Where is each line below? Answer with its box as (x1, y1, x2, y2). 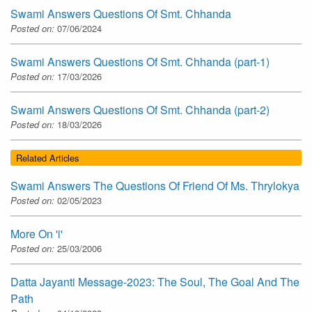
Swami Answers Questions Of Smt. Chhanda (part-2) (10, 101, 270, 118)
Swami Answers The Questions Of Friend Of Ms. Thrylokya (10, 178, 299, 194)
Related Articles (16, 150, 79, 164)
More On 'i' (10, 226, 63, 242)
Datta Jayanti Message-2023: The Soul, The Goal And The (10, 274, 299, 290)
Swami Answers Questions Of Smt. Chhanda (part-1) (10, 53, 270, 70)
